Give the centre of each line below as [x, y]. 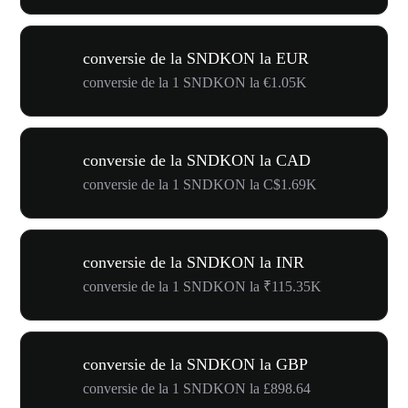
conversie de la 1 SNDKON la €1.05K [195, 82]
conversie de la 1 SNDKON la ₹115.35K [202, 286]
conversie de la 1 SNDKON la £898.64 [197, 388]
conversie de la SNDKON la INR [194, 262]
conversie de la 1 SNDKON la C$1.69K [200, 184]
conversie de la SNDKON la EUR [196, 58]
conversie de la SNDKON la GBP [195, 364]
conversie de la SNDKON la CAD [197, 160]
